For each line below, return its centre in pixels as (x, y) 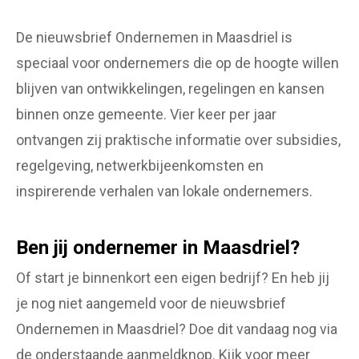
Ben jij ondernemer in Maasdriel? (158, 247)
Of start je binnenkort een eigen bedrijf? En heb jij (173, 277)
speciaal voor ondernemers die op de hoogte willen (177, 63)
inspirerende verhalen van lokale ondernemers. (164, 192)
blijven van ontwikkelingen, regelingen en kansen (170, 89)
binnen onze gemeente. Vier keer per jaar (146, 115)
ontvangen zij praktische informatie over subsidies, (178, 140)
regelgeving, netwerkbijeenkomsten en (140, 166)
